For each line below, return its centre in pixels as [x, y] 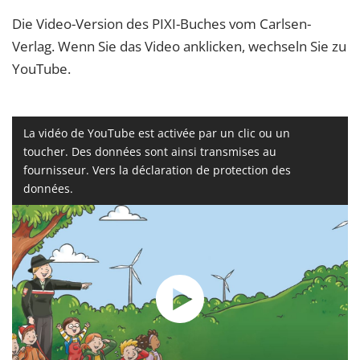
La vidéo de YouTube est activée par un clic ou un [157, 133]
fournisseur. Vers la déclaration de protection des [157, 170]
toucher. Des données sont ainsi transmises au [150, 151]
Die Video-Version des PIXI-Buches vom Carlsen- [162, 24]
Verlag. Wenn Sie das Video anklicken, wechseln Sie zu [179, 46]
